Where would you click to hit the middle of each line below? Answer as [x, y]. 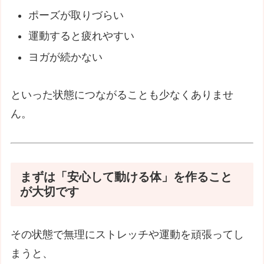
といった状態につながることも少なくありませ [122, 95]
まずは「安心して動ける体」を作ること [126, 176]
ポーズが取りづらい [76, 15]
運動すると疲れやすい [81, 36]
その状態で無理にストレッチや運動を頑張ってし [128, 235]
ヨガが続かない [65, 57]
